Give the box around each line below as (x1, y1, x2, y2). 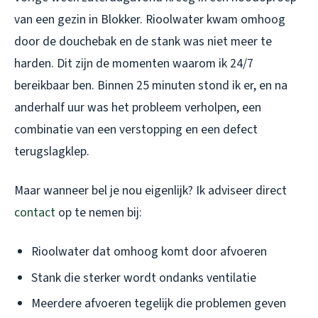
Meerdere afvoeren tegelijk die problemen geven (31, 295, 286, 313)
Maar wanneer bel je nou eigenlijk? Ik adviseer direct (14, 182, 287, 200)
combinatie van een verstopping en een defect (14, 121, 258, 139)
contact (14, 204, 55, 222)
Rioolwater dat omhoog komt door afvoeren (31, 243, 267, 261)
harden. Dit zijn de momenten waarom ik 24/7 (14, 55, 253, 73)
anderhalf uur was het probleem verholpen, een (14, 99, 261, 117)
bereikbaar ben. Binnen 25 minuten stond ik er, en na (14, 77, 287, 95)
